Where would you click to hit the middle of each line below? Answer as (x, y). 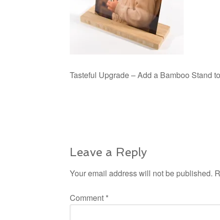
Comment (88, 198)
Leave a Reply (108, 152)
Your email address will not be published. (141, 173)
